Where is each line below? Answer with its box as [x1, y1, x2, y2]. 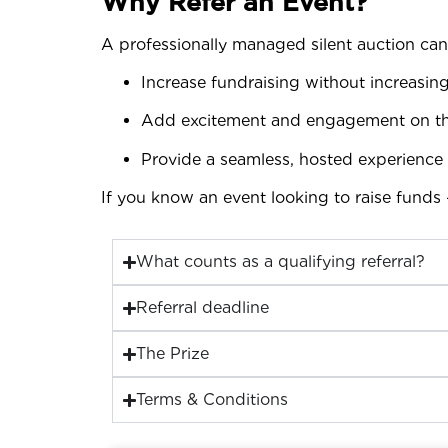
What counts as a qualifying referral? [136, 252, 426, 272]
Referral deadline [136, 298, 270, 318]
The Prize [136, 344, 210, 364]
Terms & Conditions [136, 390, 289, 410]
